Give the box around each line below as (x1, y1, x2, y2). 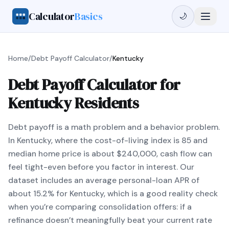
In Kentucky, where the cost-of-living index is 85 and (8, 135, 208, 146)
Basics (75, 9, 103, 24)
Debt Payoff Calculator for (8, 74, 180, 95)
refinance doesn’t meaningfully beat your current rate (8, 215, 212, 225)
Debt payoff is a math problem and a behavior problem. (8, 122, 220, 132)
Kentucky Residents (8, 93, 139, 113)
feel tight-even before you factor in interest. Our (8, 162, 194, 172)
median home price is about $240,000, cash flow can (8, 148, 212, 159)
